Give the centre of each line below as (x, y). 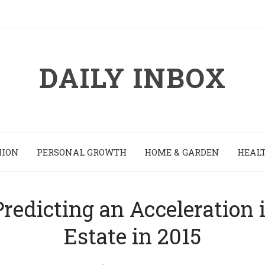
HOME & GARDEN (182, 152)
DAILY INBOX (132, 77)
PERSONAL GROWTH (81, 152)
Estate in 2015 (132, 236)
